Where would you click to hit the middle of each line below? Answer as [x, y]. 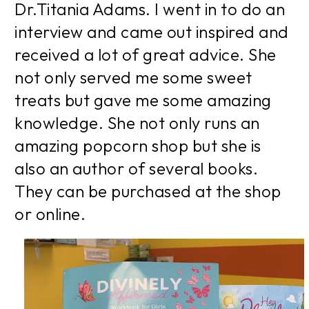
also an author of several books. [136, 169]
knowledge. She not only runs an [137, 123]
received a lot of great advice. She [146, 55]
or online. [50, 214]
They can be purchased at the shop [148, 191]
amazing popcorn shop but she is [138, 146]
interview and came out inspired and [152, 32]
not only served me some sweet [133, 78]
